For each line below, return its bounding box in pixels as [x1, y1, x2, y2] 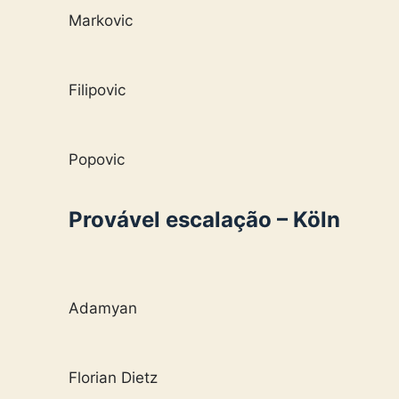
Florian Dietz [69, 369, 158, 387]
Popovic [69, 150, 125, 168]
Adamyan [69, 299, 137, 318]
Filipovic [69, 80, 126, 99]
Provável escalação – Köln [69, 206, 340, 232]
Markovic [69, 11, 133, 29]
